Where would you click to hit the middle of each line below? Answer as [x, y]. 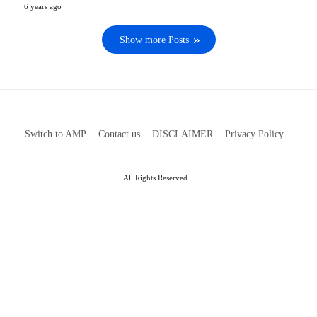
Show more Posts [154, 40]
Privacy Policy [254, 134]
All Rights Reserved [155, 177]
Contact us [119, 134]
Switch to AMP [55, 134]
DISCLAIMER [182, 134]
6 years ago [43, 6]
